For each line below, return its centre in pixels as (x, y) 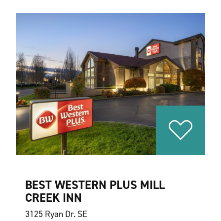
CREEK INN (53, 198)
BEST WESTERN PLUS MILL (95, 185)
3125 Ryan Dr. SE (56, 214)
